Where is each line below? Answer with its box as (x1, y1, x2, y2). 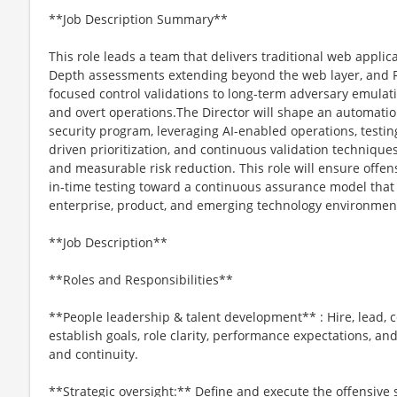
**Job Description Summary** (49, 10, 228, 27)
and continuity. (49, 345, 138, 362)
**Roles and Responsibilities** (49, 270, 233, 288)
